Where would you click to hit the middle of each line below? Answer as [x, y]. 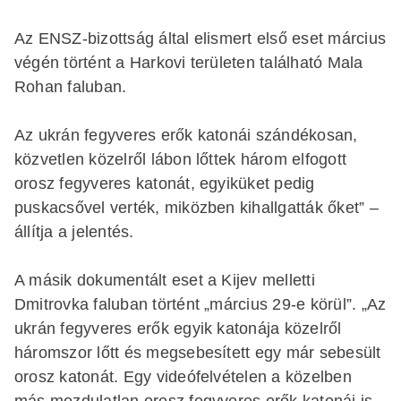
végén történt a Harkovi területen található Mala [189, 62]
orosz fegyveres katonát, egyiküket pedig [165, 183]
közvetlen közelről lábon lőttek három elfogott [181, 159]
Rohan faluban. [71, 86]
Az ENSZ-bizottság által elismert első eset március [200, 38]
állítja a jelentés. [74, 231]
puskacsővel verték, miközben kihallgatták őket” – [196, 207]
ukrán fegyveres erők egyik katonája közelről [178, 328]
